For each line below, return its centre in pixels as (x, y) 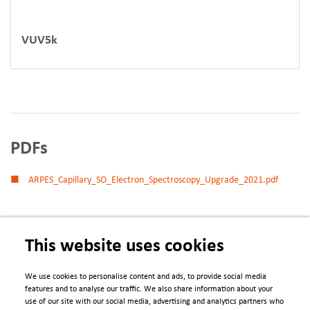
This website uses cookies (125, 247)
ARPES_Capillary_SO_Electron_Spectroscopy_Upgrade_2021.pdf (154, 180)
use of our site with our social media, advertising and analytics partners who (154, 302)
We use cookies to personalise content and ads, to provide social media (146, 277)
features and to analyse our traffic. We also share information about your (149, 289)
